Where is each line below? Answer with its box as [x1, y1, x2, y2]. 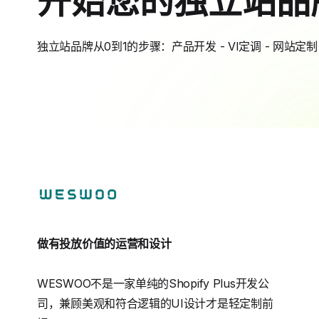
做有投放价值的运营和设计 [37, 236, 172, 251]
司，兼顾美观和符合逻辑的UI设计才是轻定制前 [37, 296, 273, 310]
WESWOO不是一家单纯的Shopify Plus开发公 [37, 276, 269, 291]
